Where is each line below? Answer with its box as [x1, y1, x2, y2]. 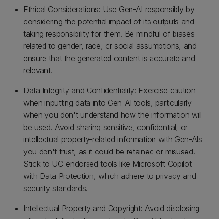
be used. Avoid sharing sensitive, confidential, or [23, 122, 188, 132]
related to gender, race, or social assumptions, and [23, 41, 197, 51]
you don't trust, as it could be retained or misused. [23, 147, 195, 156]
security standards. [23, 183, 88, 193]
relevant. [23, 66, 53, 75]
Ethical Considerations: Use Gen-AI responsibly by [23, 4, 195, 14]
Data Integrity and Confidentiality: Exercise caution [23, 86, 196, 95]
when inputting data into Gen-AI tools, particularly [23, 98, 192, 108]
